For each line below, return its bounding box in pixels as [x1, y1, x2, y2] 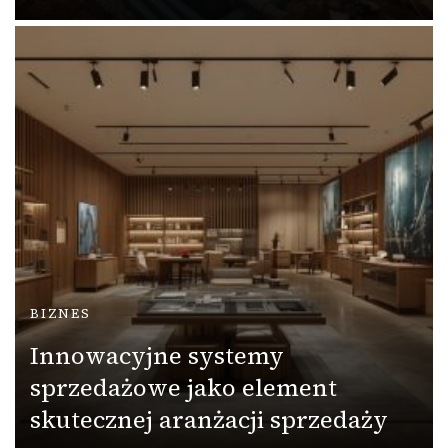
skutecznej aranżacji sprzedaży [30, 402, 388, 436]
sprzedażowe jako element [30, 370, 337, 404]
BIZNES [30, 304, 91, 322]
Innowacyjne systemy [30, 338, 284, 372]
